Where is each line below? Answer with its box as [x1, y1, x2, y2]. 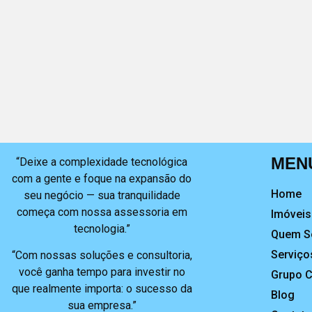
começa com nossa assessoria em [16, 205, 187, 219]
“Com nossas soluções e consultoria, [11, 249, 192, 263]
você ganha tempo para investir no [18, 265, 185, 279]
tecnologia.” [73, 221, 130, 235]
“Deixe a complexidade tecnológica [16, 155, 188, 169]
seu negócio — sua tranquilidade [23, 188, 180, 202]
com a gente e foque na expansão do [12, 171, 192, 185]
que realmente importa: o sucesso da [11, 282, 192, 296]
